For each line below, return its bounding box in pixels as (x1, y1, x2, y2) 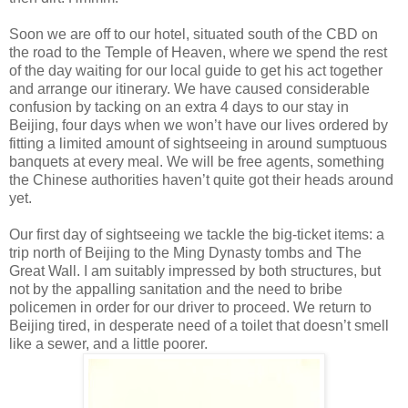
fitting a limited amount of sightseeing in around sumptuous (9, 135, 387, 151)
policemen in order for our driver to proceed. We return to (9, 299, 372, 315)
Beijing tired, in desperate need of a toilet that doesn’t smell (9, 317, 389, 333)
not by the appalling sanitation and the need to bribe (9, 280, 342, 297)
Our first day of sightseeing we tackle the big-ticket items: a (9, 226, 384, 242)
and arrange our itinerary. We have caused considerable (9, 80, 370, 97)
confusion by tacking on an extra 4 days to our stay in (9, 98, 349, 115)
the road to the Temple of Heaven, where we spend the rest (9, 44, 387, 60)
